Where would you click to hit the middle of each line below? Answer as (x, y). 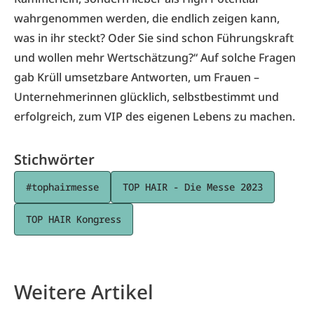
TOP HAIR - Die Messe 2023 (193, 187)
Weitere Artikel (84, 292)
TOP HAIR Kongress (74, 219)
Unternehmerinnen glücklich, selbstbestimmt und (146, 97)
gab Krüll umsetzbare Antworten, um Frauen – (137, 77)
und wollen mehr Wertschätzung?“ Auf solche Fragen (155, 57)
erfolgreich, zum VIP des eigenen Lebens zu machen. (155, 116)
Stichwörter (54, 159)
